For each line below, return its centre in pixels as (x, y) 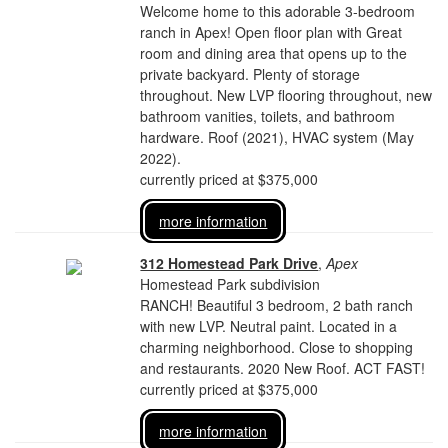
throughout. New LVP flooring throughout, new (286, 95)
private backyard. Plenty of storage (250, 74)
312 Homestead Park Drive (229, 263)
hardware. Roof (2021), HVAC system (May (277, 137)
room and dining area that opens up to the (274, 53)
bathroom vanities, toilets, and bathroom (268, 116)
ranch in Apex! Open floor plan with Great (271, 32)
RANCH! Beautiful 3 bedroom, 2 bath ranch (277, 305)
